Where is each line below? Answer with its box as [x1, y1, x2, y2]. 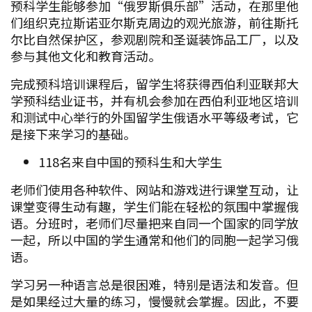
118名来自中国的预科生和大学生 [38, 152, 222, 171]
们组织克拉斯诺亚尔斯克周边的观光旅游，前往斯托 [10, 13, 299, 31]
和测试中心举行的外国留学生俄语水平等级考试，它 [10, 107, 299, 126]
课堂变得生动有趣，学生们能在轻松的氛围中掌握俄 [10, 196, 299, 215]
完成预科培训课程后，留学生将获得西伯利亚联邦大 [10, 74, 299, 93]
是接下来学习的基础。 [10, 124, 136, 143]
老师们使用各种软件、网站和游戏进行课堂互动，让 [10, 180, 299, 198]
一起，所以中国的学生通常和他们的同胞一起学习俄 [10, 230, 299, 249]
